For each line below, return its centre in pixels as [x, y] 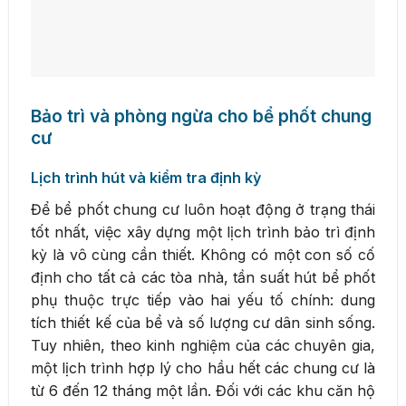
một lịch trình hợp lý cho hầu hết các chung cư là [203, 367]
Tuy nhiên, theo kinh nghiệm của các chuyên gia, [203, 345]
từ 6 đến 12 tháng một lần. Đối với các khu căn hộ [203, 390]
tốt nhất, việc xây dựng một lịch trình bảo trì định [203, 232]
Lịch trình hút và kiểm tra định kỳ [146, 177]
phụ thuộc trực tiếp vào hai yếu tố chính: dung [203, 300]
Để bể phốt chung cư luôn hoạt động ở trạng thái [203, 209]
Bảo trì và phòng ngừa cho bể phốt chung [201, 116]
